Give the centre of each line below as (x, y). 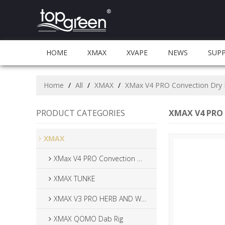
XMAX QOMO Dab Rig (88, 219)
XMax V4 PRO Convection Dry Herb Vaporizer (95, 158)
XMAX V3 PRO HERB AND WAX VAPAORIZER (97, 199)
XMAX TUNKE (75, 179)
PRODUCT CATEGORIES (81, 113)
